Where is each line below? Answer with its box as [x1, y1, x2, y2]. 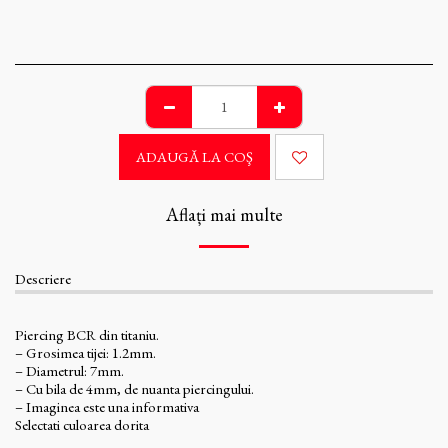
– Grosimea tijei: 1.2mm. [15, 343, 156, 363]
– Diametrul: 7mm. [15, 361, 124, 381]
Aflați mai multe [165, 203, 283, 227]
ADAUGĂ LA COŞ [136, 147, 253, 167]
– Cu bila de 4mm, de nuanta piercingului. [15, 379, 254, 399]
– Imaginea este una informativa [15, 397, 199, 417]
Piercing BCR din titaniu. [15, 325, 159, 345]
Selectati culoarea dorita [15, 415, 149, 435]
